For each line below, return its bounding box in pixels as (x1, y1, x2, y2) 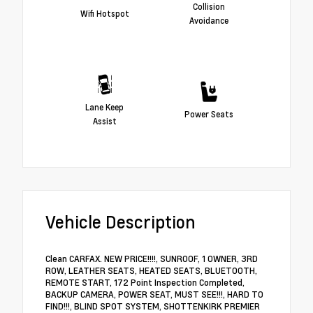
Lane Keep (85, 101, 124, 112)
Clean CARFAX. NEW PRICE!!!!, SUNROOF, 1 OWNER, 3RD (45, 252, 258, 265)
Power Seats (184, 108, 233, 119)
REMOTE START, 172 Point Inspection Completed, (45, 276, 245, 289)
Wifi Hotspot (80, 7, 129, 19)
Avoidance (189, 14, 228, 26)
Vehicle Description (45, 210, 196, 234)
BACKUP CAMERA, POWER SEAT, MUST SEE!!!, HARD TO (45, 288, 263, 301)
